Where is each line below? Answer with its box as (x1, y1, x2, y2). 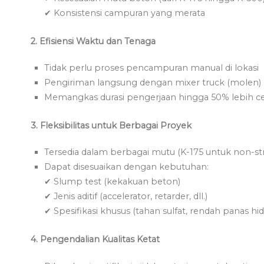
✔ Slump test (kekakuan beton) (44, 176, 181, 187)
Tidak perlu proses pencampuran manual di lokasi (44, 62, 259, 74)
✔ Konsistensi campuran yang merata (44, 8, 206, 19)
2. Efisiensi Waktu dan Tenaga (31, 36, 156, 47)
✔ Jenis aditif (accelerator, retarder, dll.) (44, 191, 208, 202)
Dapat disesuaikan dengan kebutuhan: (44, 161, 209, 173)
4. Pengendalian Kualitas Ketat (31, 234, 160, 245)
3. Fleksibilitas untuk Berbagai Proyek (31, 120, 192, 131)
